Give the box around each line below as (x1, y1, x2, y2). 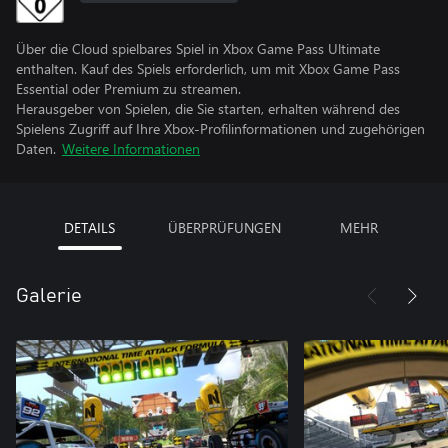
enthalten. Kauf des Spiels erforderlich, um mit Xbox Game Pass (16, 59, 400, 78)
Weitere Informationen (62, 139, 200, 158)
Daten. (16, 139, 56, 158)
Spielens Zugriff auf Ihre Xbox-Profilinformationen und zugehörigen (16, 119, 425, 138)
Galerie (16, 286, 82, 306)
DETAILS (64, 218, 115, 237)
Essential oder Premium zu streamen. (16, 79, 241, 98)
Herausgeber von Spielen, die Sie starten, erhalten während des (16, 99, 400, 118)
